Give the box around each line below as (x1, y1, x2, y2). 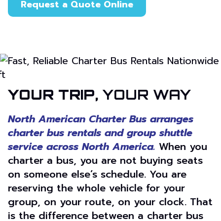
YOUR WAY (103, 86, 191, 103)
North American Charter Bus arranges (8, 111, 193, 126)
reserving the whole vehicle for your (8, 181, 185, 195)
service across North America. (8, 139, 155, 154)
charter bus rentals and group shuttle (8, 125, 192, 140)
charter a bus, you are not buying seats (8, 153, 203, 168)
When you (155, 139, 207, 154)
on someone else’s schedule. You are (8, 167, 186, 182)
